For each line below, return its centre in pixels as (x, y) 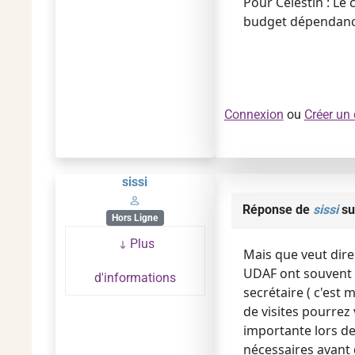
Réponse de (277, 210)
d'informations (135, 278)
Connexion (254, 115)
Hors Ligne (135, 218)
